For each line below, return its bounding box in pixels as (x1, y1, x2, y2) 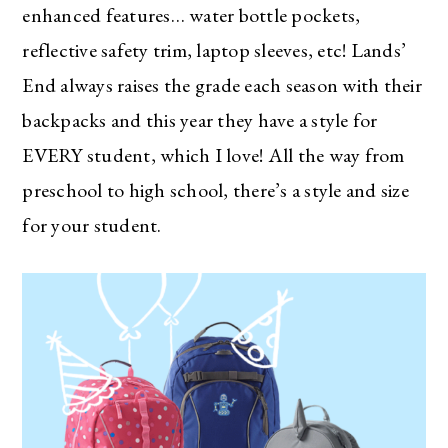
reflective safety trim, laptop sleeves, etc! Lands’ (22, 37, 407, 64)
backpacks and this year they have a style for (22, 107, 378, 134)
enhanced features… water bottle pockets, (22, 2, 361, 29)
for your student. (22, 212, 162, 239)
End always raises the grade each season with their (22, 72, 422, 99)
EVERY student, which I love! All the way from (22, 142, 405, 169)
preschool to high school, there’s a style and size (22, 177, 409, 204)
